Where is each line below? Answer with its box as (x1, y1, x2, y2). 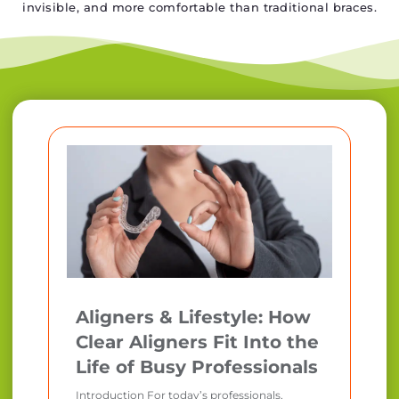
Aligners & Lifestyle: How (76, 305, 311, 328)
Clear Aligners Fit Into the (76, 330, 319, 353)
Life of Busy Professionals (76, 355, 318, 378)
